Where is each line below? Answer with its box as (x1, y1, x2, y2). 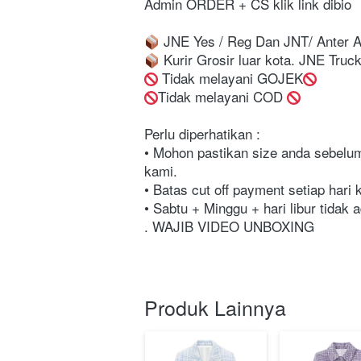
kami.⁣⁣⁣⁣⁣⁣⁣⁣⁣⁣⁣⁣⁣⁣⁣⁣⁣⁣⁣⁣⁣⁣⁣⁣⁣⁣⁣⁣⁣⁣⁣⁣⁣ (144, 160, 177, 180)
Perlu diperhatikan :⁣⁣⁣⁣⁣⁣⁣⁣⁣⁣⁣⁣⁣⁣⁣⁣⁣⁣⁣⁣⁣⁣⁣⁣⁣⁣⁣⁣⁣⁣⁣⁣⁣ (144, 123, 260, 143)
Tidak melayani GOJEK (158, 68, 303, 88)
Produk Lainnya (144, 293, 286, 322)
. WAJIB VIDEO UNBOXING (144, 216, 314, 236)
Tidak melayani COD (158, 86, 287, 106)
